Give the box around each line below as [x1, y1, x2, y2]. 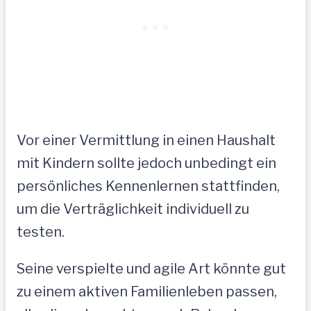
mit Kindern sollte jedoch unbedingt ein [17, 154, 276, 171]
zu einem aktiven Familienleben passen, [17, 283, 277, 300]
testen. [17, 223, 65, 240]
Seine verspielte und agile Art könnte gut [17, 260, 286, 277]
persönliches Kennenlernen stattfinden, [17, 177, 280, 194]
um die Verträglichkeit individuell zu [17, 200, 249, 217]
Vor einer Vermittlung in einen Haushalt [17, 131, 276, 149]
